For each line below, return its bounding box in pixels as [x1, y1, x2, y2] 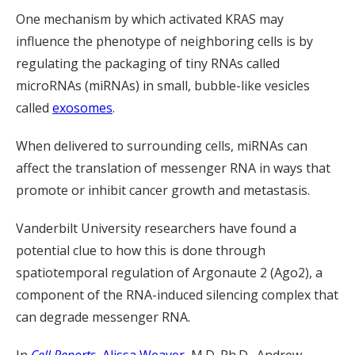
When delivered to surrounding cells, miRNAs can [16, 137, 307, 155]
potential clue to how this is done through [16, 242, 265, 259]
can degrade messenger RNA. [16, 308, 190, 326]
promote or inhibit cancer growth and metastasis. [16, 181, 310, 199]
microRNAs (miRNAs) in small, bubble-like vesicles [16, 77, 310, 94]
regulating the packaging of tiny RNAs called [16, 55, 280, 72]
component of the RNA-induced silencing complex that [16, 286, 338, 303]
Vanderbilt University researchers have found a [16, 219, 296, 237]
